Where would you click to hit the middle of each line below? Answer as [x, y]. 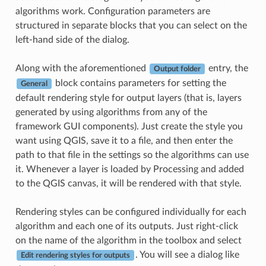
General [34, 84]
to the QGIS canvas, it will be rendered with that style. [128, 184]
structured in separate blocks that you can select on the [131, 26]
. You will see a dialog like [187, 255]
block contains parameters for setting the [139, 83]
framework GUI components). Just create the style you [129, 127]
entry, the [227, 69]
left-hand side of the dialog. [72, 40]
